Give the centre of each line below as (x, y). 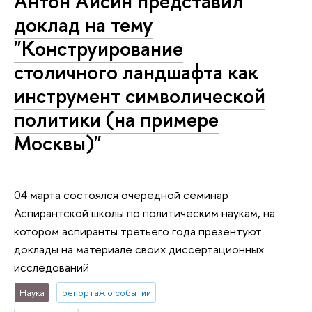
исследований (52, 267)
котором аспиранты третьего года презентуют (138, 231)
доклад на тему (84, 25)
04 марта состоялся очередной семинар (121, 195)
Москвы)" (58, 143)
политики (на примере (116, 120)
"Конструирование (99, 49)
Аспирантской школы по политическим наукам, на (145, 213)
